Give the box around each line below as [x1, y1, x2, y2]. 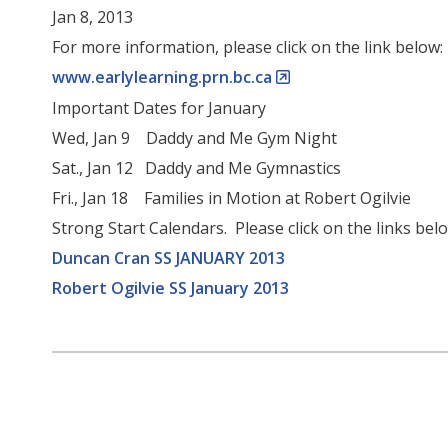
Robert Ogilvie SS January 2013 [52, 276, 290, 299]
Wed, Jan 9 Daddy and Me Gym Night [52, 126, 338, 149]
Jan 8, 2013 [52, 5, 134, 28]
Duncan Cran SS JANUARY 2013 [52, 246, 286, 269]
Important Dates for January [52, 96, 267, 119]
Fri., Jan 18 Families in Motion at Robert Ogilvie [52, 186, 412, 209]
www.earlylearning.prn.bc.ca [52, 65, 273, 88]
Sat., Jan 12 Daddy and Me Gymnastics [52, 156, 342, 179]
